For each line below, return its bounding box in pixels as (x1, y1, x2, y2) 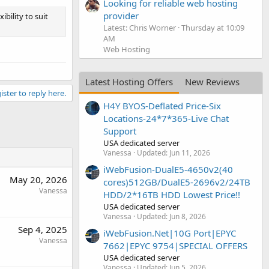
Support (103, 124, 136, 137)
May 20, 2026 (10, 173, 67, 186)
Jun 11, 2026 (169, 147, 210, 158)
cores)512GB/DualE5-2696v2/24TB (103, 175, 250, 188)
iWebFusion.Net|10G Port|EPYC (103, 227, 236, 240)
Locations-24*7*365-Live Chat (103, 112, 229, 124)
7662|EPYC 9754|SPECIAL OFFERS (103, 240, 247, 252)
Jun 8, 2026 (169, 211, 206, 222)
